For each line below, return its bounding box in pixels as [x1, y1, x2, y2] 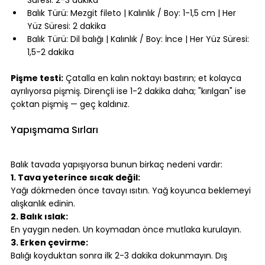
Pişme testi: [11, 72, 63, 85]
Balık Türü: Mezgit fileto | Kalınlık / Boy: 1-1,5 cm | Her [27, 7, 238, 20]
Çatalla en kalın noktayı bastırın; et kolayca [63, 72, 244, 85]
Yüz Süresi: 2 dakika [27, 20, 106, 33]
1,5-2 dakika [27, 46, 74, 59]
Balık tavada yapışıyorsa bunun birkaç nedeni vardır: [11, 159, 222, 171]
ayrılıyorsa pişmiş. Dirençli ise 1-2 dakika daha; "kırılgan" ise [11, 85, 248, 98]
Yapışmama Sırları [11, 123, 98, 137]
